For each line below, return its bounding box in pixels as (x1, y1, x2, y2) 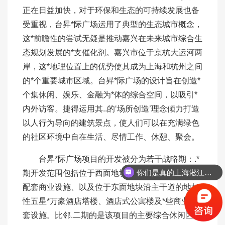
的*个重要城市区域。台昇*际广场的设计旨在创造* (23, 76, 200, 85)
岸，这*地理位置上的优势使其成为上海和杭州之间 (23, 62, 202, 71)
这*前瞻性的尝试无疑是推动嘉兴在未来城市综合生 (23, 34, 202, 43)
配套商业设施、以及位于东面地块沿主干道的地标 (23, 183, 199, 192)
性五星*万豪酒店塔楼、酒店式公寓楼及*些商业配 (23, 197, 197, 206)
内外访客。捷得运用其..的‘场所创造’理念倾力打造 (23, 104, 199, 114)
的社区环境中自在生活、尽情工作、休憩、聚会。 (23, 133, 199, 142)
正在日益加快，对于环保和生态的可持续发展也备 (23, 6, 199, 15)
